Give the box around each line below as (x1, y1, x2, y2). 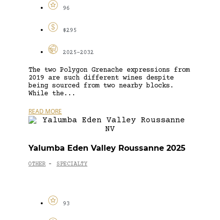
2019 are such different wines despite (28, 74, 174, 82)
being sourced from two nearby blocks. (28, 82, 174, 90)
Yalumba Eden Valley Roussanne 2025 (28, 143, 186, 153)
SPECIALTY (56, 161, 87, 168)
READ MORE (28, 107, 62, 115)
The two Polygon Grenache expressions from (28, 66, 190, 74)
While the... (28, 89, 76, 98)
